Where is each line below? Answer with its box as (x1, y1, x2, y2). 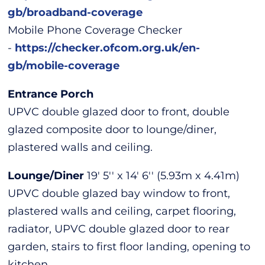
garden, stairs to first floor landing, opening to (8, 240, 251, 253)
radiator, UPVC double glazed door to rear (8, 222, 230, 235)
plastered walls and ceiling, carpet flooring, (8, 204, 237, 218)
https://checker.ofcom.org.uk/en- (15, 41, 201, 54)
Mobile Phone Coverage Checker (8, 23, 183, 37)
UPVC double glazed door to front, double (8, 105, 230, 118)
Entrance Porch (8, 87, 94, 101)
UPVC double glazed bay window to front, (8, 186, 231, 200)
